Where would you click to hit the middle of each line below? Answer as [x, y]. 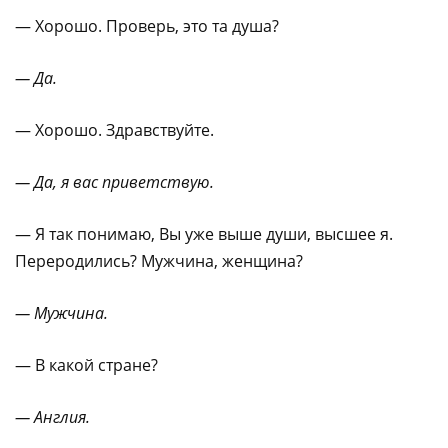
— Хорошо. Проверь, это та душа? [147, 26]
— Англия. [52, 417]
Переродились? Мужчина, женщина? [159, 261]
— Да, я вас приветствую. [114, 182]
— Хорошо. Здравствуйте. [114, 130]
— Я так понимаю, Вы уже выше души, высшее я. [204, 234]
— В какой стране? [86, 365]
